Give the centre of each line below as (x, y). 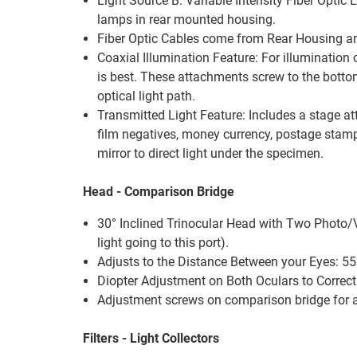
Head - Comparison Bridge (159, 192)
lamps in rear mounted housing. (187, 20)
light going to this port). (163, 243)
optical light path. (147, 96)
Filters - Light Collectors (151, 338)
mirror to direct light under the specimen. (211, 153)
